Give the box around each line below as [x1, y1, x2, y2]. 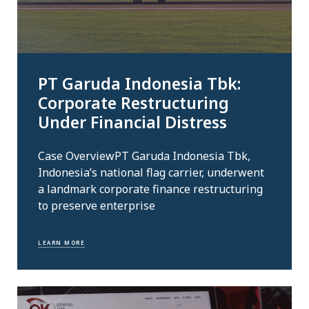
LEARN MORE [38, 239, 85, 247]
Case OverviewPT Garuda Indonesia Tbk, [38, 148, 250, 163]
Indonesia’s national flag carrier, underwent [38, 164, 264, 180]
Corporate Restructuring [38, 92, 229, 114]
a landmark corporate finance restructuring [38, 181, 263, 197]
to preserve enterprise [38, 197, 155, 213]
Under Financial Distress [38, 111, 227, 134]
